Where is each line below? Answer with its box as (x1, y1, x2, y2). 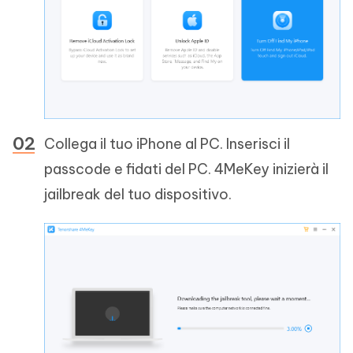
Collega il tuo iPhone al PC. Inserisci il (44, 135, 290, 154)
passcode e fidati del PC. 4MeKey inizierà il (44, 160, 329, 179)
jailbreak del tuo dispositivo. (44, 185, 232, 204)
